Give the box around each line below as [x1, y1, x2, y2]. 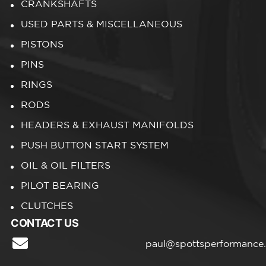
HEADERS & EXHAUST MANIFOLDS [21, 121, 194, 131]
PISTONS [21, 40, 64, 50]
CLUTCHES [21, 202, 73, 211]
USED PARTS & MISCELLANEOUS [21, 20, 182, 30]
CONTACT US [11, 217, 79, 230]
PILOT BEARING [21, 182, 99, 191]
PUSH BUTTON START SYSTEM [21, 141, 169, 151]
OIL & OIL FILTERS [21, 161, 110, 171]
